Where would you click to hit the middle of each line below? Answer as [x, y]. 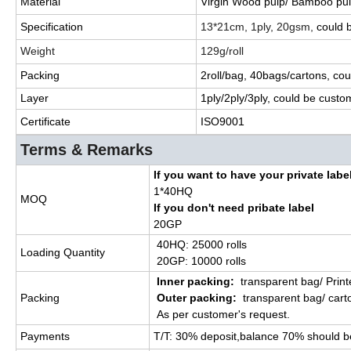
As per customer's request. [222, 314]
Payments [45, 336]
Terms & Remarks [87, 149]
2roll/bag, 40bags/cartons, [267, 75]
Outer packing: [198, 297]
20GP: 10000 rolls [200, 261]
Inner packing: [197, 281]
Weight [38, 51]
